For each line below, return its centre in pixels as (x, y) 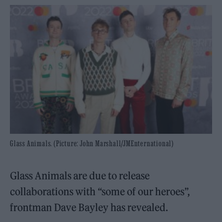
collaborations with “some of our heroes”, (100, 191)
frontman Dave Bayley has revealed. (89, 207)
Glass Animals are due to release (80, 175)
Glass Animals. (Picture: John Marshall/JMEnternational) (92, 143)
